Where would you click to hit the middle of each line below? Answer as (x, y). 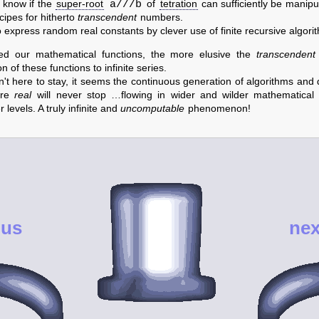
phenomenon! (218, 109)
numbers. (160, 17)
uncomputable (152, 109)
